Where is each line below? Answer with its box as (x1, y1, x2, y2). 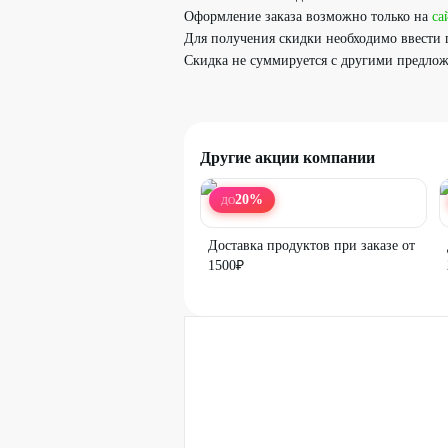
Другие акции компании (200, 149, 375, 166)
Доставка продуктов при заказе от (208, 238, 415, 253)
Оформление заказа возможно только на (184, 9, 432, 24)
